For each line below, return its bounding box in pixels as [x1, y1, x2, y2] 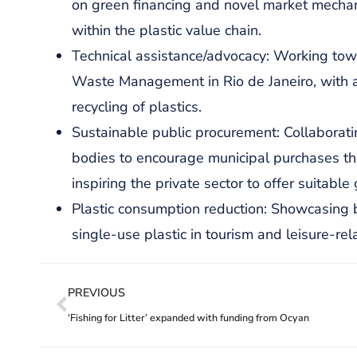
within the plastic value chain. [72, 21, 261, 41]
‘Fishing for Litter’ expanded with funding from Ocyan [68, 311, 309, 325]
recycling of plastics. [72, 97, 202, 117]
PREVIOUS [68, 284, 125, 301]
